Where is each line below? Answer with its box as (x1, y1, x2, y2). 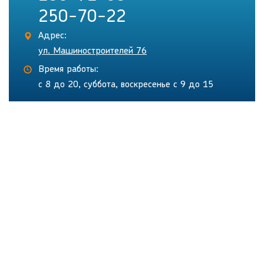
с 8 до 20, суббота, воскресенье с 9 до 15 (38, 80, 213, 90)
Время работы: (38, 65, 98, 75)
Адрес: (38, 31, 67, 41)
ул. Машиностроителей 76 (38, 47, 147, 57)
